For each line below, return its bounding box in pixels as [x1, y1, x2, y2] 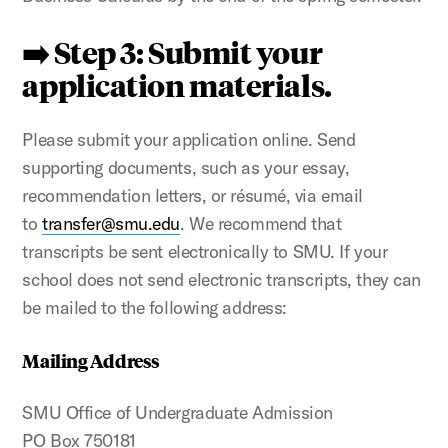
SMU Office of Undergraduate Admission [22, 400, 333, 424]
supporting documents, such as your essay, [22, 155, 350, 179]
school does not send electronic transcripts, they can [22, 267, 421, 291]
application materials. [22, 64, 332, 104]
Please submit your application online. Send [22, 127, 356, 151]
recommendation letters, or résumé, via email [22, 183, 363, 207]
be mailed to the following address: [22, 295, 287, 319]
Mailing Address [22, 346, 160, 373]
